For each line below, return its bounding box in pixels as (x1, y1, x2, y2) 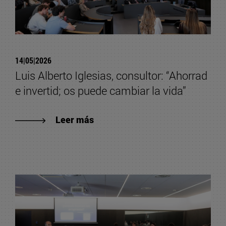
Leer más (55, 113, 94, 126)
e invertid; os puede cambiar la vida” (15, 83, 186, 98)
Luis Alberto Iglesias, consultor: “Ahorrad (15, 68, 207, 83)
